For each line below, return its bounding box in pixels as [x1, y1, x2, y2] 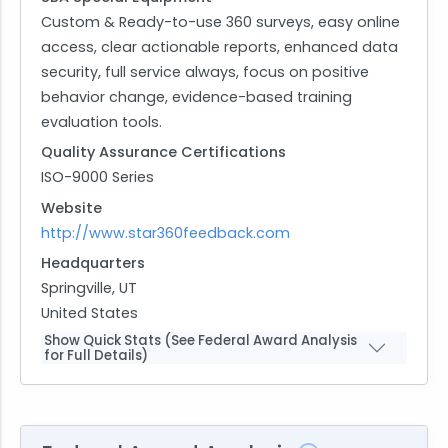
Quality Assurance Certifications [41, 142, 286, 163]
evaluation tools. [41, 111, 162, 132]
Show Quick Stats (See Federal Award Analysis [44, 330, 357, 350]
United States [41, 303, 138, 324]
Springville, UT [41, 278, 137, 299]
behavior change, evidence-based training [41, 86, 352, 107]
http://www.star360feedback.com [41, 222, 290, 243]
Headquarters [41, 253, 145, 274]
